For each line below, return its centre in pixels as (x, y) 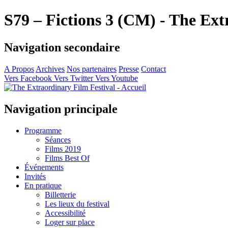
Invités (35, 176)
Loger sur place (70, 222)
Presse (129, 69)
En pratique (43, 185)
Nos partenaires (92, 69)
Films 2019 (63, 149)
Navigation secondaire (62, 47)
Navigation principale (61, 109)
